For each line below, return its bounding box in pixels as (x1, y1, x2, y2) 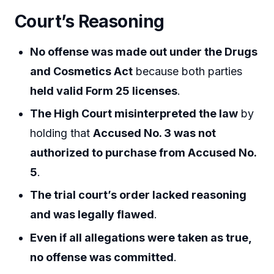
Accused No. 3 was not (93, 127, 217, 140)
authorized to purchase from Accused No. (30, 146, 257, 160)
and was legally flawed (30, 208, 155, 221)
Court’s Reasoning (15, 10, 165, 32)
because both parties (133, 64, 243, 78)
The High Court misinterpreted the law (30, 107, 239, 120)
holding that (30, 127, 94, 140)
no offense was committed (30, 250, 174, 264)
